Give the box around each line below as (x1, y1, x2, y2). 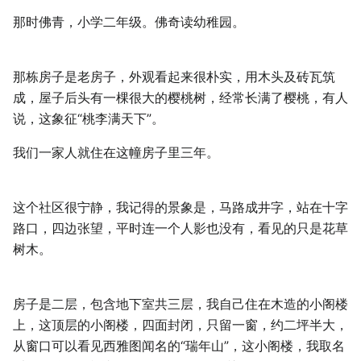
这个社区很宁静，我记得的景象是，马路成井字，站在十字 (13, 199, 348, 216)
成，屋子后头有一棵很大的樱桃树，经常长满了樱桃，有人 (13, 89, 348, 106)
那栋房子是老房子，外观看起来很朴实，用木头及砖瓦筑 (13, 68, 335, 85)
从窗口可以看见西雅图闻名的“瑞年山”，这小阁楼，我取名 (13, 338, 345, 355)
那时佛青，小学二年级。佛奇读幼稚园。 (13, 14, 245, 31)
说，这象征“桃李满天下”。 (13, 110, 164, 127)
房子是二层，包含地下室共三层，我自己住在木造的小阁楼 (13, 296, 348, 313)
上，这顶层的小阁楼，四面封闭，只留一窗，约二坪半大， (13, 317, 348, 334)
